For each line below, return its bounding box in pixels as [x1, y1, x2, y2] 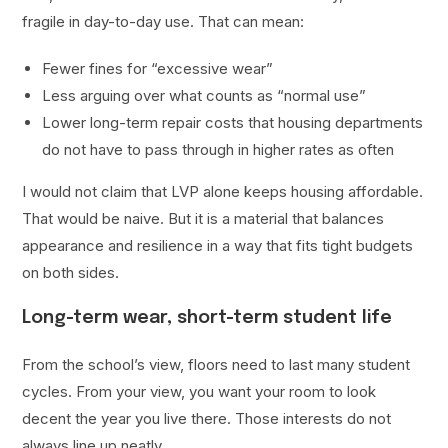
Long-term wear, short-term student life [22, 309, 393, 328]
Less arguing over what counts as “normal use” [42, 86, 367, 106]
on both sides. [22, 263, 120, 283]
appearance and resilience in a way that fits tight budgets [22, 236, 414, 256]
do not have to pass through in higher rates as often [42, 140, 395, 160]
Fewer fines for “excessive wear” [42, 59, 274, 79]
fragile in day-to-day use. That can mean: [22, 12, 305, 32]
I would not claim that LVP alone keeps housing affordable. [22, 182, 424, 202]
